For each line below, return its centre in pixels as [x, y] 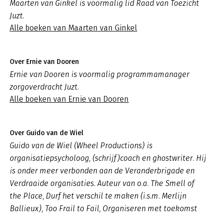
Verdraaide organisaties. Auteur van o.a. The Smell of [102, 183]
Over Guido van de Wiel [46, 133]
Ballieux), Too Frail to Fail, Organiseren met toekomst [103, 209]
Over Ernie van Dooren [44, 62]
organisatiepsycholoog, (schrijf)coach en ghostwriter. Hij [108, 158]
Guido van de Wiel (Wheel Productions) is [81, 146]
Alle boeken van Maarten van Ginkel [73, 28]
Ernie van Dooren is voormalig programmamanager [100, 74]
